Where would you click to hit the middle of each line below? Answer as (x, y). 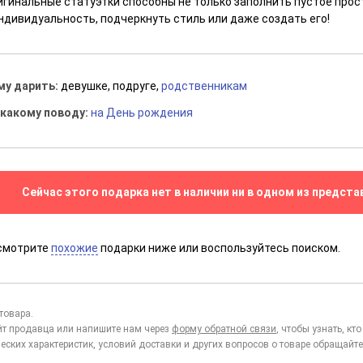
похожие (75, 248)
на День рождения (142, 113)
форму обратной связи (224, 329)
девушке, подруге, (111, 86)
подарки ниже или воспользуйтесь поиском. (220, 248)
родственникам (205, 86)
